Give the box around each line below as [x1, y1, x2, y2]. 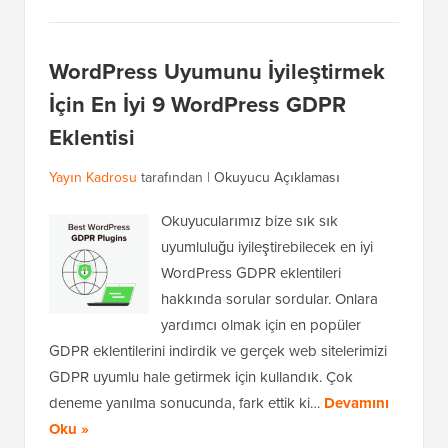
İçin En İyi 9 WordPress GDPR [49, 88, 346, 121]
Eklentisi [49, 121, 135, 154]
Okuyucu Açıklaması [214, 167, 340, 188]
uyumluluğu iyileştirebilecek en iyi [161, 236, 373, 258]
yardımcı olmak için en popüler [161, 314, 361, 336]
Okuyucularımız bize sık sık [161, 210, 338, 232]
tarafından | [137, 167, 214, 188]
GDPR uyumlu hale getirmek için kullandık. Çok [49, 366, 353, 388]
